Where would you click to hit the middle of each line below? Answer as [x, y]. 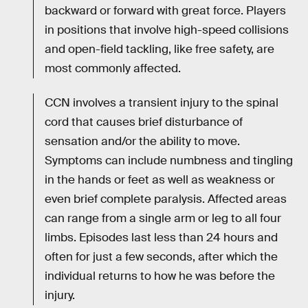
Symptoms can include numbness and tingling [169, 160]
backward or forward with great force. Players [165, 10]
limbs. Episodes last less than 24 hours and [161, 237]
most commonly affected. [113, 68]
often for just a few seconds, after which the [161, 256]
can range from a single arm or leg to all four [163, 218]
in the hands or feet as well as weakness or [160, 179]
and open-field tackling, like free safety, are [159, 49]
